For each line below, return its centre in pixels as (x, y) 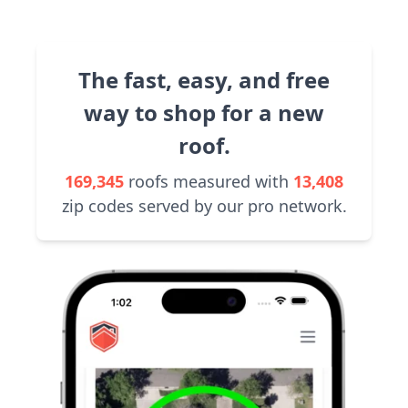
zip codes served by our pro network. (204, 206)
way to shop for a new (204, 112)
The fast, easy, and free (204, 80)
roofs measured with (209, 181)
